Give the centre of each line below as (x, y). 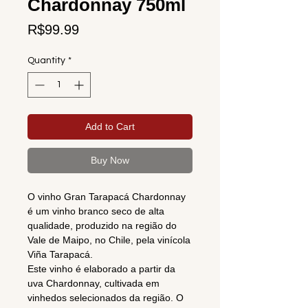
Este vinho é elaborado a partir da (101, 269)
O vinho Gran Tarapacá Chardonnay (107, 197)
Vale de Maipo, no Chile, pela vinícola (109, 240)
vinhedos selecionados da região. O (106, 298)
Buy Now (110, 161)
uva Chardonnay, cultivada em (93, 284)
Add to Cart (110, 127)
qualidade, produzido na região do (102, 226)
